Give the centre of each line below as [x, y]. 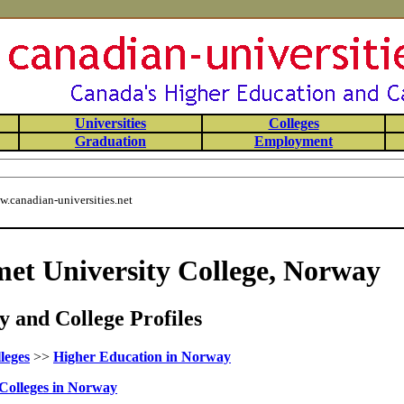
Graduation [110, 141]
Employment [294, 141]
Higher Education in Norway [142, 357]
